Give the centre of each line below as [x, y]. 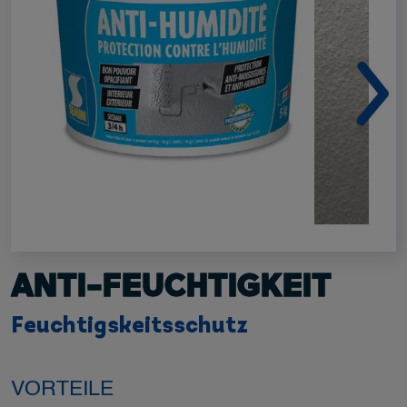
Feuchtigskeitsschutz [129, 327]
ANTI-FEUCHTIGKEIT [171, 288]
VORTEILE [62, 390]
